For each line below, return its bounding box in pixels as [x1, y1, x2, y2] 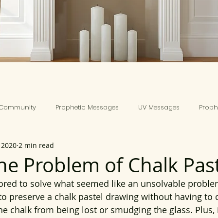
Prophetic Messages [55, 103, 119, 112]
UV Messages [138, 103, 180, 112]
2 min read [18, 140, 54, 150]
